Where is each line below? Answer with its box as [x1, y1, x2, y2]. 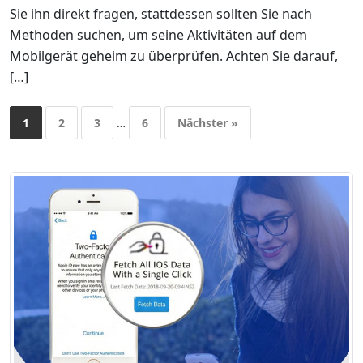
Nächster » [177, 115, 238, 131]
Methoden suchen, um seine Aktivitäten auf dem [10, 26, 307, 45]
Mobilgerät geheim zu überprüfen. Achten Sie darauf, [10, 47, 338, 66]
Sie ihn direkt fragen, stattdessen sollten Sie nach [10, 5, 312, 23]
